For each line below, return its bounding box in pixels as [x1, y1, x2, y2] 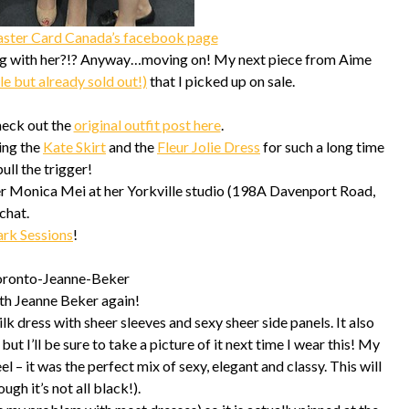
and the [106, 138, 157, 155]
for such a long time [260, 138, 384, 155]
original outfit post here [73, 116, 221, 133]
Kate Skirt [43, 138, 106, 155]
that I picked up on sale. [147, 72, 295, 89]
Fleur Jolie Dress [157, 138, 260, 155]
